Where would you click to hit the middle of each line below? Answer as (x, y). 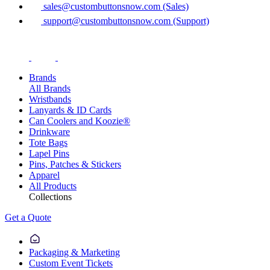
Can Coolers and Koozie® (80, 121)
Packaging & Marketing (74, 252)
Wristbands (50, 99)
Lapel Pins (49, 153)
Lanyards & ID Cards (70, 110)
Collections (50, 196)
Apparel (44, 175)
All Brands (50, 88)
